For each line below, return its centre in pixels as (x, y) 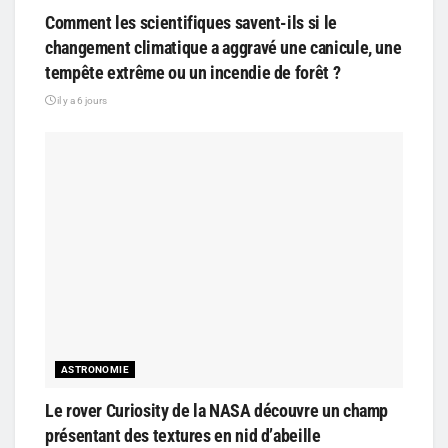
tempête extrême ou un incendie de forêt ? (193, 73)
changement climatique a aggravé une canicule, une (223, 48)
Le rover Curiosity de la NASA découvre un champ (217, 411)
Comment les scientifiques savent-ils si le (191, 23)
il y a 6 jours (81, 101)
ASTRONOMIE (95, 370)
